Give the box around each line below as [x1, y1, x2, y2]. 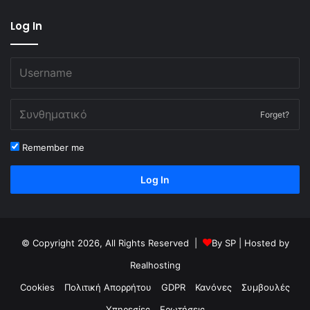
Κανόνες [195, 281, 232, 293]
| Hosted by [235, 237, 289, 248]
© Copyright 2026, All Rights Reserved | [21, 237, 203, 248]
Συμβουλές [241, 281, 290, 293]
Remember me [19, 141, 84, 153]
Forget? [260, 109, 289, 120]
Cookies [20, 281, 55, 293]
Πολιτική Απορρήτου [64, 281, 152, 293]
